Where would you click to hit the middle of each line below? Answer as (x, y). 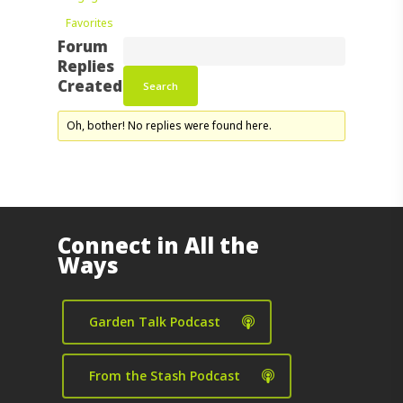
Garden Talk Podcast (155, 322)
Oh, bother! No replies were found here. (170, 125)
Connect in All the (158, 245)
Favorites (90, 23)
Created (90, 86)
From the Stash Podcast (165, 376)
